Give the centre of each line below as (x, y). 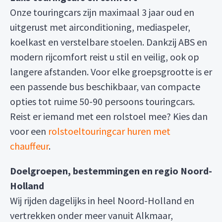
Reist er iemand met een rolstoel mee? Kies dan (109, 116)
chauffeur (29, 146)
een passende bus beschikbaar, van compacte (105, 86)
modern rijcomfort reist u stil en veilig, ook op (105, 57)
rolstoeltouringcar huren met (109, 131)
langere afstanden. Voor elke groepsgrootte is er (111, 72)
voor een (29, 131)
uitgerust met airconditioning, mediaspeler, (100, 27)
